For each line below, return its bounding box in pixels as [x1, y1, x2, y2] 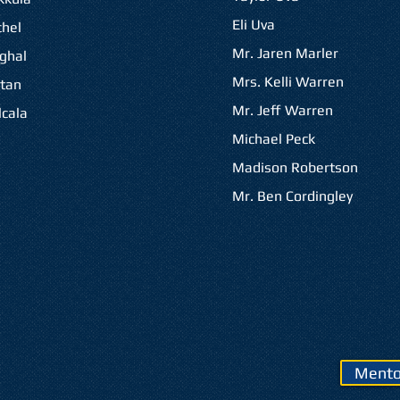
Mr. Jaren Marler [231, 45, 342, 62]
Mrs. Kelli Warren [231, 73, 344, 90]
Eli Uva [231, 16, 275, 33]
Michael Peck [231, 130, 315, 147]
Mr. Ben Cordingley [231, 187, 353, 204]
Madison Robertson [231, 159, 358, 176]
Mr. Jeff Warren [231, 102, 333, 119]
